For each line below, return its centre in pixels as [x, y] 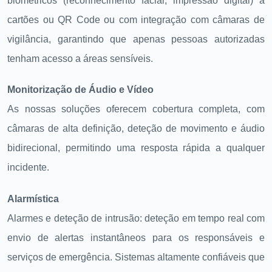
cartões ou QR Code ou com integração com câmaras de [136, 20]
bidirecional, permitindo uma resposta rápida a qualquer [136, 148]
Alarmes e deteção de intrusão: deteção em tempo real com [136, 218]
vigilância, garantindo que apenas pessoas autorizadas [136, 39]
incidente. [28, 168]
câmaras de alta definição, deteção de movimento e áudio [136, 129]
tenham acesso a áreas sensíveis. [80, 59]
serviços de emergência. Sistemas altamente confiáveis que [136, 257]
